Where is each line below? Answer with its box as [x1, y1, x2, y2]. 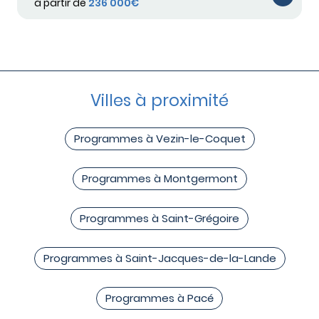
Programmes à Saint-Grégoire [80, 210, 239, 226]
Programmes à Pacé [105, 290, 214, 305]
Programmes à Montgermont [81, 170, 238, 186]
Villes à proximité [90, 88, 229, 112]
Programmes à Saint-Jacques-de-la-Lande [43, 250, 276, 266]
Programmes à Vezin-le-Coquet [73, 130, 246, 146]
